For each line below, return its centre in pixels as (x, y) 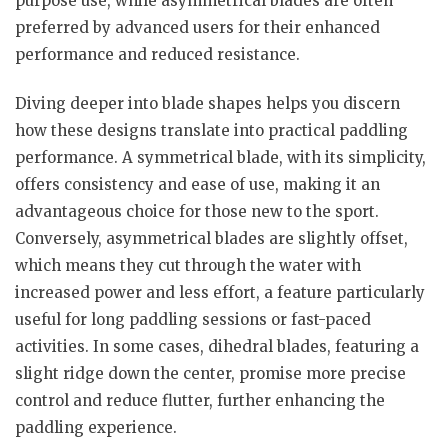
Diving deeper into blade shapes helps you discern (207, 103)
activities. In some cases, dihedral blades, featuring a (217, 346)
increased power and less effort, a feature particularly (220, 292)
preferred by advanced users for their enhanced (197, 27)
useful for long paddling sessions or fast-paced (193, 319)
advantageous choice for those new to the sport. (197, 211)
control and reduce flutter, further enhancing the (200, 400)
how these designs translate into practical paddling (211, 130)
